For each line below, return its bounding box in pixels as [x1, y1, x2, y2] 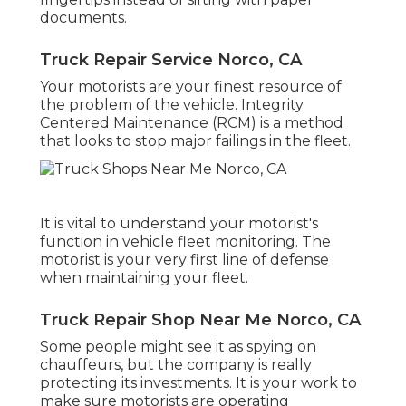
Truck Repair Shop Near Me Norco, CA [40, 309, 361, 330]
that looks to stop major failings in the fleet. [40, 131, 351, 150]
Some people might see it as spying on [40, 337, 316, 355]
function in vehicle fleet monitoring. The [40, 232, 331, 250]
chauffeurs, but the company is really [40, 355, 312, 373]
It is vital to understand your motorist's [40, 214, 318, 232]
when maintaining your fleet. [40, 268, 248, 286]
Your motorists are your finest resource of [40, 77, 342, 95]
